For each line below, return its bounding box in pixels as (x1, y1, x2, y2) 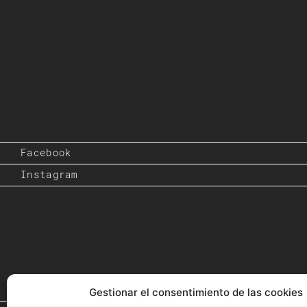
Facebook (21, 146, 72, 159)
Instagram (21, 168, 78, 181)
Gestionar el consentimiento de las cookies (89, 286, 303, 299)
